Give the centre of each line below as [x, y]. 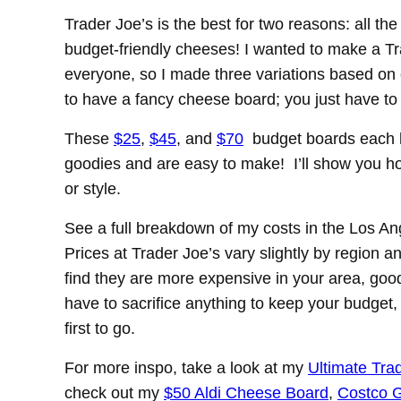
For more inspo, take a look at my [186, 368]
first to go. [100, 329]
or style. [95, 189]
